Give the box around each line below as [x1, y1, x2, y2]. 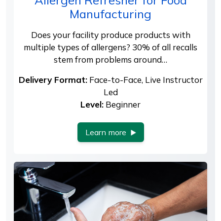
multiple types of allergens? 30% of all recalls [24, 41, 197, 52]
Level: [80, 99, 104, 110]
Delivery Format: [18, 74, 87, 85]
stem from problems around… [54, 54, 167, 65]
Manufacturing [70, 6, 151, 21]
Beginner [104, 99, 141, 110]
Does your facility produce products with [31, 29, 190, 40]
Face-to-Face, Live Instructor [87, 74, 203, 85]
